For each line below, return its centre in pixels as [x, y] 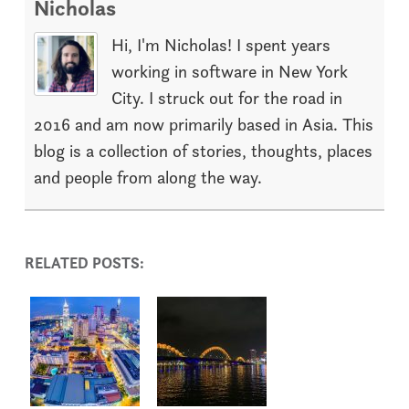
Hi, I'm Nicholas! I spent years [221, 46]
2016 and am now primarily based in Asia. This [204, 125]
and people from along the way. [148, 178]
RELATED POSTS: [84, 263]
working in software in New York [230, 72]
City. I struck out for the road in [227, 99]
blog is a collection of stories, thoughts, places [203, 152]
